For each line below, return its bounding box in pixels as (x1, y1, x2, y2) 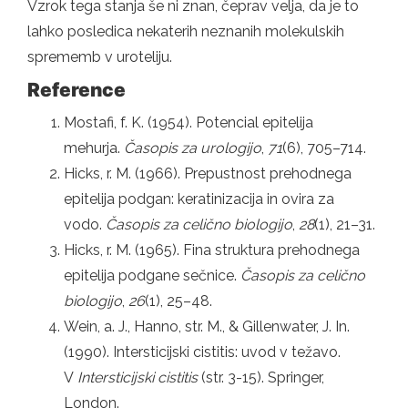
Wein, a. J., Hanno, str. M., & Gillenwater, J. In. (64, 317, 350, 335)
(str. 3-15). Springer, (198, 368, 324, 386)
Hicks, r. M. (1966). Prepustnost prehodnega (64, 164, 352, 182)
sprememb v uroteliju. (27, 47, 172, 66)
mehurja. (64, 138, 124, 157)
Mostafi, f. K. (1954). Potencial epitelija (64, 113, 313, 131)
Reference (27, 77, 126, 101)
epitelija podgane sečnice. (64, 266, 240, 284)
